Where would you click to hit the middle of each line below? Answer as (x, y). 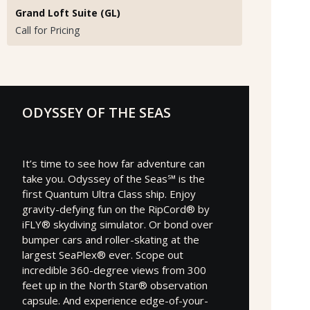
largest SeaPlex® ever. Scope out (103, 254)
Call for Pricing (47, 30)
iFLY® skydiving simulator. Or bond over (118, 224)
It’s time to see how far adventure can (113, 163)
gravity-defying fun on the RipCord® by (116, 209)
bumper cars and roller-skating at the (111, 239)
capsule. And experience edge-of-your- (115, 300)
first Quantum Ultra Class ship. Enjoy (109, 193)
